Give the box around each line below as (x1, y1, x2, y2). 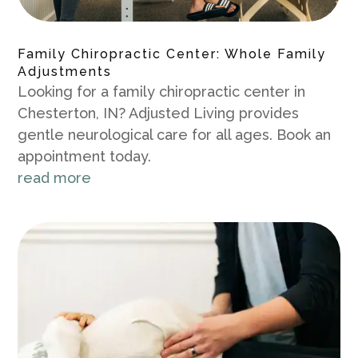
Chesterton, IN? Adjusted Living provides (18, 104, 300, 121)
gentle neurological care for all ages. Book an (18, 125, 332, 143)
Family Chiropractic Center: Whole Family (18, 46, 327, 62)
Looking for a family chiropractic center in (18, 82, 306, 100)
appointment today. (18, 147, 152, 165)
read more (18, 169, 92, 186)
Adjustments (18, 63, 113, 79)
